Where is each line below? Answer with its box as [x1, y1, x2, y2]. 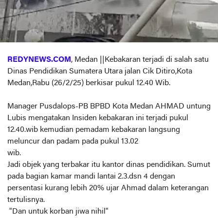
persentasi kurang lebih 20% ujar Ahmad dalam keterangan [7, 184, 209, 192]
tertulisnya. [7, 196, 45, 204]
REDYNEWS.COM [7, 55, 71, 64]
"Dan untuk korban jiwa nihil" [7, 207, 109, 216]
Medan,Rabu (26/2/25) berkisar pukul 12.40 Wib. [7, 79, 170, 87]
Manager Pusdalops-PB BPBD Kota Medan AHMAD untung [7, 102, 211, 110]
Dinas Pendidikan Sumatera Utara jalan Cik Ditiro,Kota [7, 67, 192, 75]
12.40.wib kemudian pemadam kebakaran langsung [7, 126, 182, 134]
